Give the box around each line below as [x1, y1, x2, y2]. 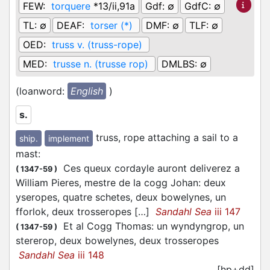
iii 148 [75, 249, 104, 262]
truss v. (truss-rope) [52, 39, 142, 51]
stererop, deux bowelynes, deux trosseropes [16, 234, 219, 247]
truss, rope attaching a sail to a [96, 131, 238, 143]
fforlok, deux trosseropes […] [16, 206, 155, 218]
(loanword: [16, 85, 67, 97]
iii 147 [212, 206, 240, 218]
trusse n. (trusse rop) [53, 58, 148, 70]
